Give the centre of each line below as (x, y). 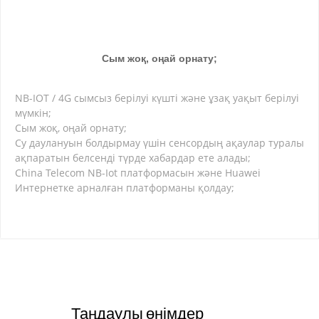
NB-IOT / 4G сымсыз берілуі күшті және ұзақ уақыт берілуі (157, 98)
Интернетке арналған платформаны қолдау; (125, 188)
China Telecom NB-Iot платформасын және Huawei (138, 173)
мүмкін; (33, 113)
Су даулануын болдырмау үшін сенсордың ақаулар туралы (159, 143)
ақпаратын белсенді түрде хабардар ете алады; (133, 158)
